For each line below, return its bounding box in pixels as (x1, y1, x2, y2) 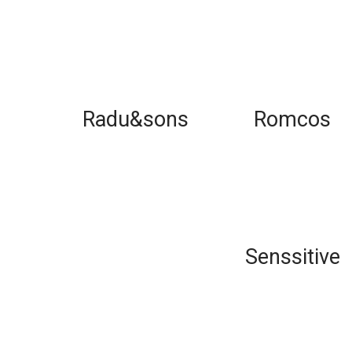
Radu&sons (82, 107, 189, 132)
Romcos (254, 107, 331, 132)
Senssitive (244, 244, 340, 269)
